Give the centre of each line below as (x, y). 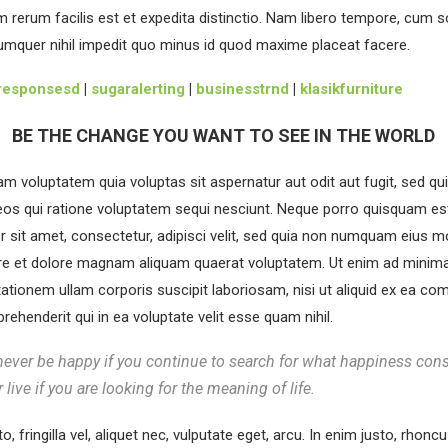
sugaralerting (137, 89)
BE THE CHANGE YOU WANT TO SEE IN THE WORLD (224, 135)
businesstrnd (242, 89)
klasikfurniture (351, 89)
